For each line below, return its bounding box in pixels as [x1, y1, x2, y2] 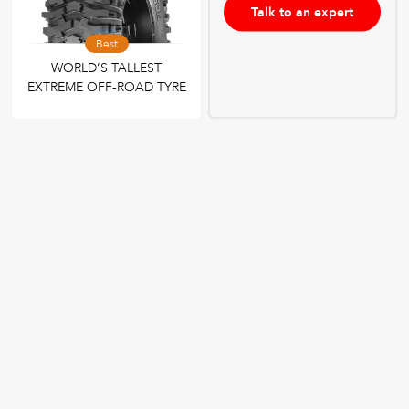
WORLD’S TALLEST [51, 59, 163, 78]
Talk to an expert [251, 3, 354, 21]
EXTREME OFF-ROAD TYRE [26, 79, 186, 97]
